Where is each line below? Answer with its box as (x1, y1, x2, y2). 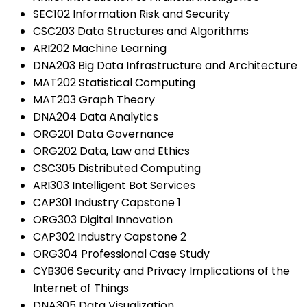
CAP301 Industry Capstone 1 (33, 195, 181, 211)
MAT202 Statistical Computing (33, 75, 195, 91)
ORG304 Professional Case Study (33, 246, 210, 262)
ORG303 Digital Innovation (33, 212, 173, 228)
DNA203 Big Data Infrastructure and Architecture (33, 58, 297, 74)
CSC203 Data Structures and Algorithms (33, 23, 249, 40)
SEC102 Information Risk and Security (33, 6, 230, 23)
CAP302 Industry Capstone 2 (33, 229, 186, 245)
